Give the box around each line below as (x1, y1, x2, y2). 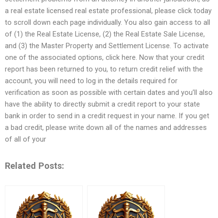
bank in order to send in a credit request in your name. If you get (5, 111, 209, 121)
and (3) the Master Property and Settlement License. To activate (5, 41, 209, 51)
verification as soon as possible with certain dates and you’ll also (5, 88, 213, 97)
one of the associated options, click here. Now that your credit (5, 53, 204, 62)
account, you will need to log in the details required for (5, 76, 178, 86)
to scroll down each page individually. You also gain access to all (5, 18, 210, 27)
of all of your (5, 135, 46, 144)
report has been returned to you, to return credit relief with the (5, 65, 203, 74)
